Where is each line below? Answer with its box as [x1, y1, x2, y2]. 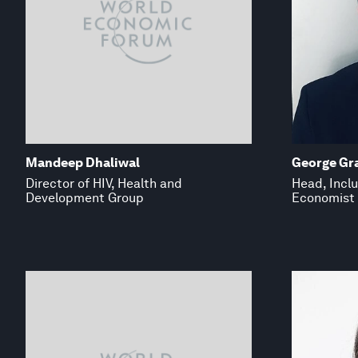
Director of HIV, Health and [26, 175, 182, 191]
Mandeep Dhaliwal [26, 154, 140, 170]
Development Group [26, 189, 144, 205]
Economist [291, 189, 355, 205]
